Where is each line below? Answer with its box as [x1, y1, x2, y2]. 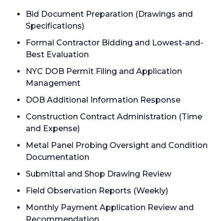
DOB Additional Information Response [26, 95, 181, 105]
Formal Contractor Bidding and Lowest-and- [26, 38, 203, 47]
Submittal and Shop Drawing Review [26, 169, 171, 179]
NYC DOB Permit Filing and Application [26, 67, 182, 76]
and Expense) [26, 124, 80, 133]
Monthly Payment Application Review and [26, 203, 194, 212]
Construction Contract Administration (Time [26, 112, 202, 121]
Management [26, 78, 80, 88]
